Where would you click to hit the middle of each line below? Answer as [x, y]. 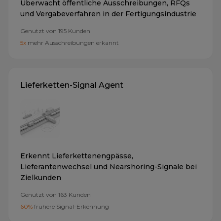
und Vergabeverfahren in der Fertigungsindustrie [108, 14]
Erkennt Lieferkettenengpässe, [77, 156]
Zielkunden [41, 178]
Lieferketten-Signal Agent [72, 85]
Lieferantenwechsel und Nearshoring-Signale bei [109, 167]
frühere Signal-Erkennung [72, 207]
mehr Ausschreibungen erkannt [73, 43]
